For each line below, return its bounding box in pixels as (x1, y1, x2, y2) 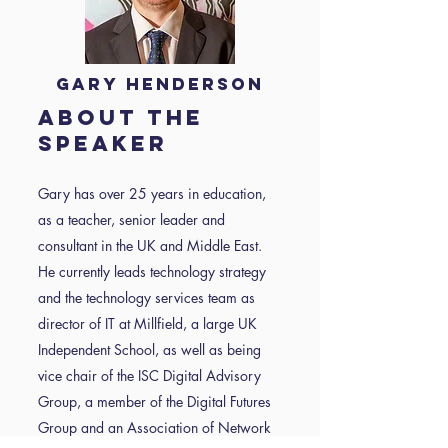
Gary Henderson (56, 73, 264, 95)
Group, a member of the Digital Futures (38, 392, 271, 411)
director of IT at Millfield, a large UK (38, 314, 257, 333)
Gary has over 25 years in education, (38, 184, 266, 203)
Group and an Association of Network (38, 418, 271, 437)
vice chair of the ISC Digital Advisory (38, 366, 261, 385)
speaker (38, 130, 168, 157)
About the (38, 104, 204, 131)
